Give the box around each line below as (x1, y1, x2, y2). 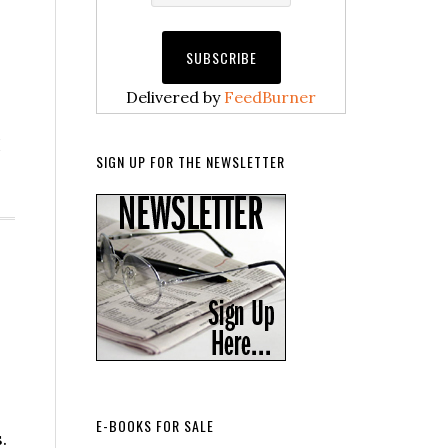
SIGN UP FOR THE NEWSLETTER (96, 151, 285, 172)
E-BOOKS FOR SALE (96, 415, 214, 436)
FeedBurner (224, 87, 316, 107)
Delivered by (126, 87, 224, 107)
